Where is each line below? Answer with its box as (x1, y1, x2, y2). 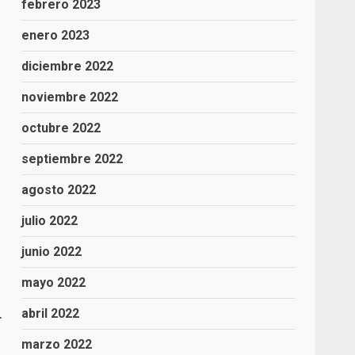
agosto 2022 (21, 182, 97, 197)
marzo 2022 (21, 337, 93, 352)
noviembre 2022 (21, 90, 119, 105)
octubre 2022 (21, 120, 101, 136)
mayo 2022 (21, 275, 86, 290)
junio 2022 (21, 244, 82, 259)
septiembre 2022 (21, 151, 124, 166)
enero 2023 (21, 28, 90, 43)
